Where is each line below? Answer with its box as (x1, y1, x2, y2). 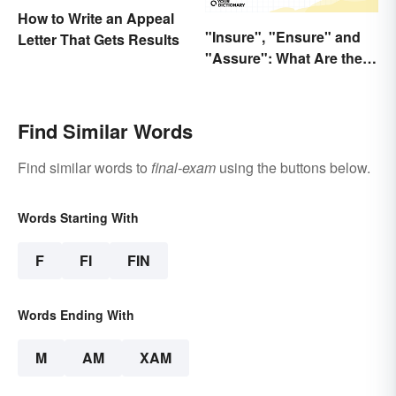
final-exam (151, 156, 216, 178)
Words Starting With (18, 208, 139, 226)
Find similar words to (18, 156, 151, 178)
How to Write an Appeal (18, 8, 174, 29)
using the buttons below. (216, 156, 370, 178)
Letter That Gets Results (18, 29, 179, 50)
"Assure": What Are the (205, 47, 362, 68)
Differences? (205, 68, 291, 89)
